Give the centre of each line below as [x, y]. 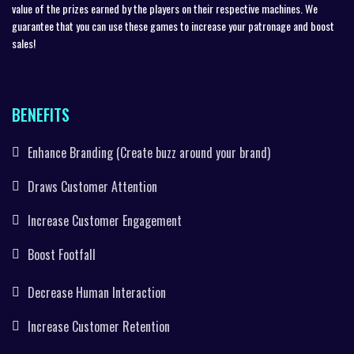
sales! [24, 43]
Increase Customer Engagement [105, 220]
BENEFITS [41, 115]
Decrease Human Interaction [97, 292]
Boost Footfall [62, 254]
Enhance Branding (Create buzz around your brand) [149, 153]
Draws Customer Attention [92, 186]
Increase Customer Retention [99, 326]
